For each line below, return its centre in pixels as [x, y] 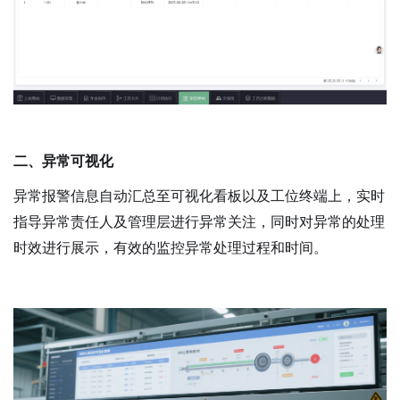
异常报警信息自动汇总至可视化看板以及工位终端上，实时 [199, 196]
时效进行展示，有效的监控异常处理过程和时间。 [171, 247]
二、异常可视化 [63, 161]
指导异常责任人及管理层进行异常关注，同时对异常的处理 [199, 221]
